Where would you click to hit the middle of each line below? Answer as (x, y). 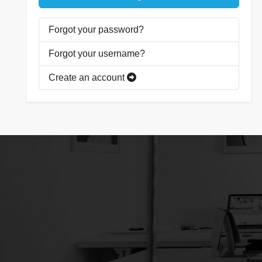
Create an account (88, 78)
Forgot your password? (96, 30)
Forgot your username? (97, 54)
